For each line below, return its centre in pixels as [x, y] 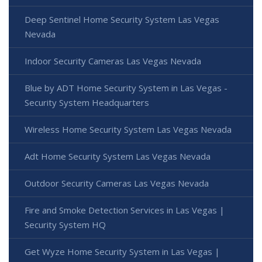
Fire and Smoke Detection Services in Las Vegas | [125, 210]
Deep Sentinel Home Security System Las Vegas [122, 19]
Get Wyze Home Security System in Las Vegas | [122, 251]
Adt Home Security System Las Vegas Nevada [118, 156]
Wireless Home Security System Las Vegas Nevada [128, 129]
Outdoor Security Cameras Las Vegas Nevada [117, 183]
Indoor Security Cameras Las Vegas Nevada [113, 61]
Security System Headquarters [87, 102]
